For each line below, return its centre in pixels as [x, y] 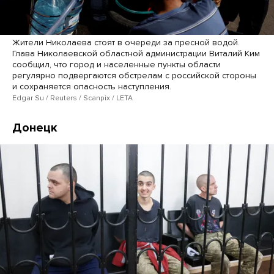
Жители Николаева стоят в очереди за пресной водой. [126, 43]
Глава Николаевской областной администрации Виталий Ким [136, 54]
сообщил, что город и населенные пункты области [117, 65]
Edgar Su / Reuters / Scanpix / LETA [72, 98]
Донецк [35, 128]
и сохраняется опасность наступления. [92, 87]
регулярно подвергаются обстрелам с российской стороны [134, 76]
